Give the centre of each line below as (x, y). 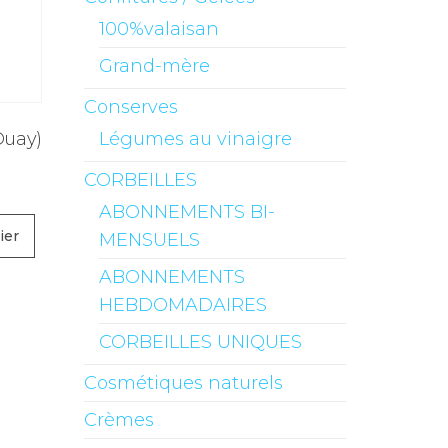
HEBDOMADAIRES (182, 305)
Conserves (130, 107)
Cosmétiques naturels (183, 383)
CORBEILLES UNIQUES (200, 342)
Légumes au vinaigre (195, 139)
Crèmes (118, 420)
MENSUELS (149, 240)
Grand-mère (154, 66)
